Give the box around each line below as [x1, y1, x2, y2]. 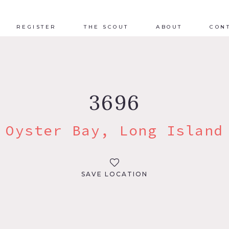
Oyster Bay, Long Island [6, 121, 223, 140]
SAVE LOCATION [81, 170, 148, 178]
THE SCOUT [84, 23, 129, 30]
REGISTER [16, 23, 57, 30]
